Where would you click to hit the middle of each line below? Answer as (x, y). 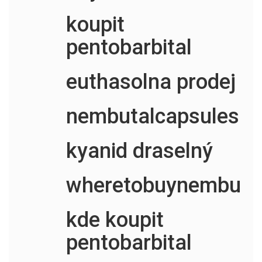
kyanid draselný (139, 151)
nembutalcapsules (152, 116)
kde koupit (115, 220)
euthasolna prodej (151, 82)
